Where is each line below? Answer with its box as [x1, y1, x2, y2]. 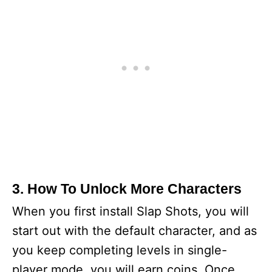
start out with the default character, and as [12, 223, 257, 238]
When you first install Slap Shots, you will [12, 204, 249, 219]
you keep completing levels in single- [12, 243, 227, 257]
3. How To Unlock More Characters [12, 181, 242, 197]
